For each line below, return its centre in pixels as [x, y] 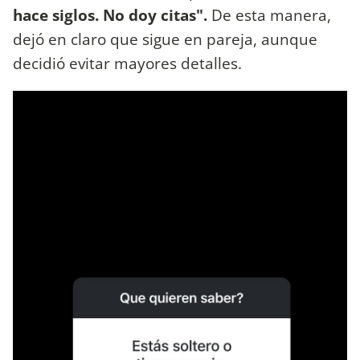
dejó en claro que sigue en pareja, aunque [165, 39]
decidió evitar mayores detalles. [127, 63]
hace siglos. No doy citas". [110, 14]
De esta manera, [269, 14]
